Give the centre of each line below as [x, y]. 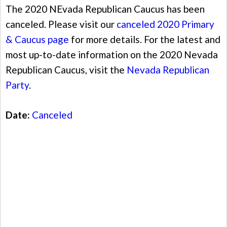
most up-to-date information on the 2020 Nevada [112, 55]
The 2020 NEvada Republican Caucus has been [105, 9]
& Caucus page [37, 40]
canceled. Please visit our [61, 24]
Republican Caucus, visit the [66, 70]
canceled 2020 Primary [165, 24]
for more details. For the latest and [145, 40]
